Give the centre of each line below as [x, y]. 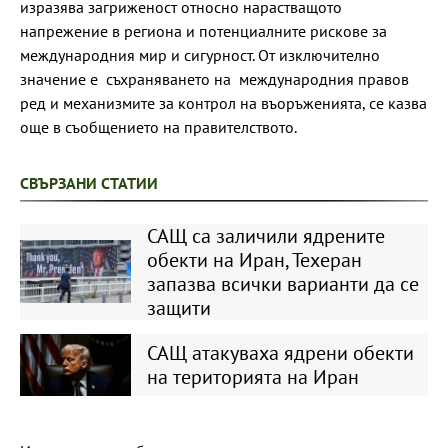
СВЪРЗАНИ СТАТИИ [89, 182]
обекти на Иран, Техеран [254, 259]
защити [178, 307]
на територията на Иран [252, 376]
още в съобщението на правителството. [160, 126]
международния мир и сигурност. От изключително [200, 54]
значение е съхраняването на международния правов [214, 78]
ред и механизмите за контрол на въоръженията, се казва [223, 102]
